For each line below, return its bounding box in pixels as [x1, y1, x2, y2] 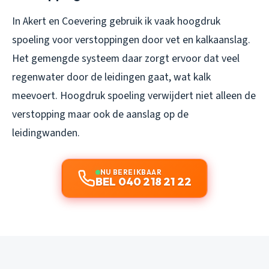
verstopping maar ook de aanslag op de [12, 107, 189, 122]
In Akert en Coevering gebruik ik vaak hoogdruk [12, 14, 220, 29]
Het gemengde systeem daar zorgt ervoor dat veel [12, 51, 240, 67]
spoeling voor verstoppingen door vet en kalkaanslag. [12, 32, 250, 48]
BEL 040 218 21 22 [95, 175, 192, 189]
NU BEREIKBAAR [100, 168, 162, 177]
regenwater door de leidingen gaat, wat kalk [12, 70, 211, 85]
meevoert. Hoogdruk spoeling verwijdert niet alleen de [12, 88, 256, 104]
